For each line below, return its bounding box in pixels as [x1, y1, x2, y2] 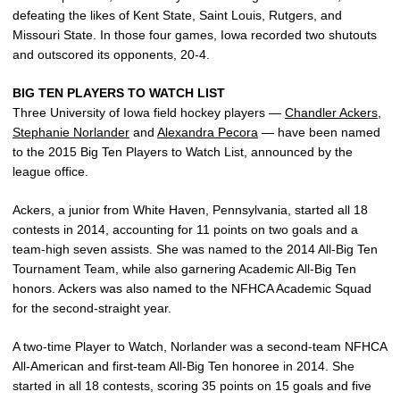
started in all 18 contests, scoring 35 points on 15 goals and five [12, 379, 371, 394]
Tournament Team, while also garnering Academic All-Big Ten [12, 262, 356, 277]
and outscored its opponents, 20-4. [12, 47, 210, 62]
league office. [12, 164, 88, 179]
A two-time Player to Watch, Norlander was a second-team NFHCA [12, 339, 387, 354]
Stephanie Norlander [12, 125, 129, 140]
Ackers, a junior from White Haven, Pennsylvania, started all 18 [12, 203, 368, 218]
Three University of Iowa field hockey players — [12, 105, 285, 121]
